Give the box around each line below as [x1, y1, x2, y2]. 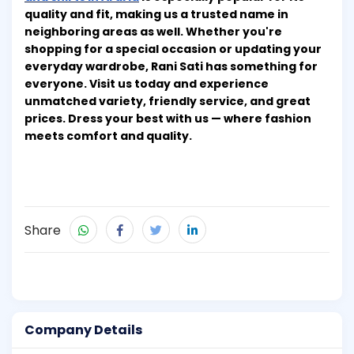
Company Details [24, 321, 142, 340]
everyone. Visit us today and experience [24, 76, 269, 92]
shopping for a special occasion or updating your [24, 41, 322, 58]
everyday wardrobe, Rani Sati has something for [24, 58, 318, 75]
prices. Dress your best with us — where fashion [24, 111, 311, 127]
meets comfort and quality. [24, 128, 192, 145]
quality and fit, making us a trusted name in [24, 6, 288, 23]
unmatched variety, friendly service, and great [24, 93, 311, 110]
